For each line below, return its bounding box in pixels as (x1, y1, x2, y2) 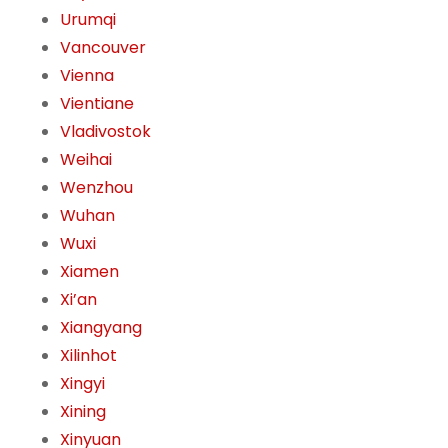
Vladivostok (60, 120, 151, 144)
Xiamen (60, 260, 119, 284)
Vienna (60, 64, 114, 88)
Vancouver (60, 36, 146, 60)
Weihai (60, 148, 112, 172)
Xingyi (60, 372, 105, 396)
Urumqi (60, 8, 116, 32)
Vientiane (60, 92, 134, 116)
